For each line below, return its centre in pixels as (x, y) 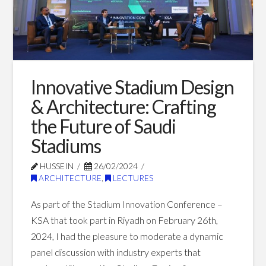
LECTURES (132, 178)
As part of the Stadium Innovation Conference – (126, 204)
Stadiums (66, 145)
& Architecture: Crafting (123, 106)
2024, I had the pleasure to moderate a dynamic (127, 236)
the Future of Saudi (103, 126)
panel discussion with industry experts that (115, 252)
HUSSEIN (56, 166)
